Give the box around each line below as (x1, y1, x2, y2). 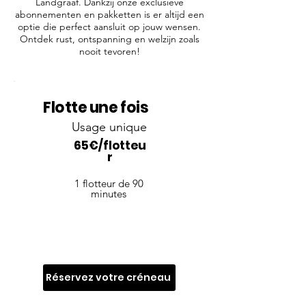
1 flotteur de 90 (74, 177, 143, 191)
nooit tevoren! (79, 45, 140, 58)
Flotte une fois (43, 97, 149, 119)
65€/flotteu (73, 137, 146, 154)
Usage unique (72, 120, 147, 135)
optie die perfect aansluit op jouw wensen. (18, 20, 201, 33)
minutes (91, 187, 126, 201)
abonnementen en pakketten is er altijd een (14, 8, 204, 21)
